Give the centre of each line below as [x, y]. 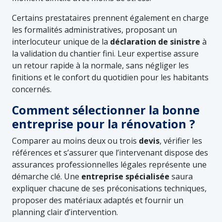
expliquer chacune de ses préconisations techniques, [109, 188]
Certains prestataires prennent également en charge [110, 18]
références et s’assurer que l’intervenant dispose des [110, 152]
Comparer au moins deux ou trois [75, 140]
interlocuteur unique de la [61, 41]
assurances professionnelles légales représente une [109, 164]
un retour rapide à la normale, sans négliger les [100, 65]
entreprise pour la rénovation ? [104, 124]
